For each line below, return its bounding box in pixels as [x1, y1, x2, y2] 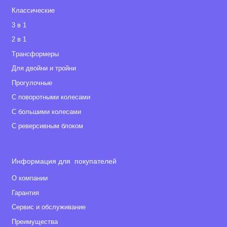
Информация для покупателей [11, 158, 117, 166]
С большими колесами [11, 108, 81, 116]
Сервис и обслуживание [11, 204, 86, 211]
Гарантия [11, 189, 39, 197]
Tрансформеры [11, 50, 59, 58]
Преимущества [11, 218, 58, 225]
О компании [11, 175, 48, 182]
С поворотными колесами [11, 94, 90, 101]
